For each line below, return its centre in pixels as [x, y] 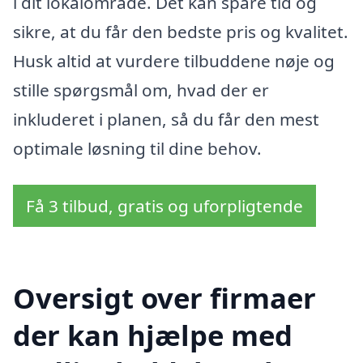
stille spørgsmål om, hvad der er [141, 90]
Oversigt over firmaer [164, 298]
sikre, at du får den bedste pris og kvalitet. [181, 31]
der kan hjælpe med [153, 335]
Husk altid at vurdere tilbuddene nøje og [174, 60]
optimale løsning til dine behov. [137, 148]
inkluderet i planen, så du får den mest [166, 119]
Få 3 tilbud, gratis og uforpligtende [164, 206]
